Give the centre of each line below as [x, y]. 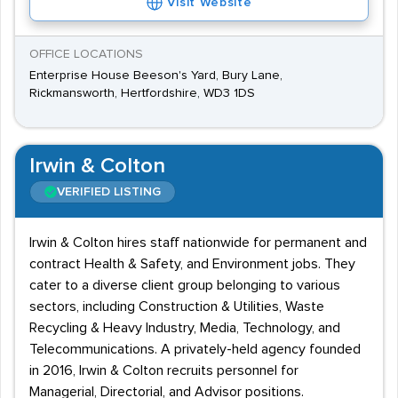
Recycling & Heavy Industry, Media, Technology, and [185, 328]
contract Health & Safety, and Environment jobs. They [192, 264]
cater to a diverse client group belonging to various [185, 285]
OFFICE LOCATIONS [86, 54]
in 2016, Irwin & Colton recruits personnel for [164, 370]
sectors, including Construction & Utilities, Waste [177, 306]
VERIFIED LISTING [109, 192]
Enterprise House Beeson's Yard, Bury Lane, [156, 76]
